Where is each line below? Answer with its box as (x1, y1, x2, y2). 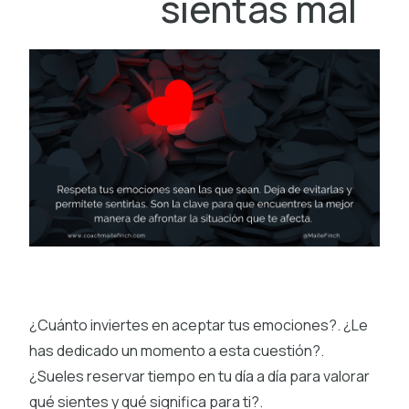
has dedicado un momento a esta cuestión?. (29, 340, 324, 361)
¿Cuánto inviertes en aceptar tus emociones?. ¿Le (29, 314, 368, 335)
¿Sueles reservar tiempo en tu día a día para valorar (29, 365, 370, 386)
